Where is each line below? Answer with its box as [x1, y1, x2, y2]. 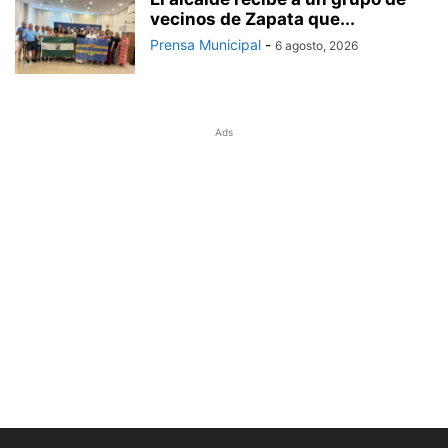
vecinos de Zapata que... [150, 9, 355, 30]
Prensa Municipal [150, 36, 261, 54]
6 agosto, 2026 [275, 38, 358, 54]
